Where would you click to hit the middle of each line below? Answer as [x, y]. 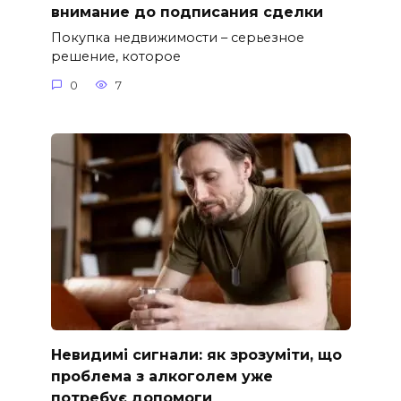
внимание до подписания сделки [187, 12]
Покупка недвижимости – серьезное [177, 38]
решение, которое [115, 57]
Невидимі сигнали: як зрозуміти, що [196, 354]
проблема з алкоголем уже [162, 376]
